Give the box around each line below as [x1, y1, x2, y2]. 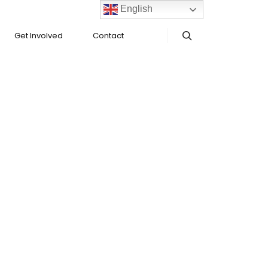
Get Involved [14, 30, 63, 41]
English [118, 4, 153, 14]
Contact [93, 30, 124, 41]
